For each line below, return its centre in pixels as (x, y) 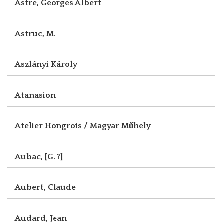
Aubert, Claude (45, 187)
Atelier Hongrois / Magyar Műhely (83, 126)
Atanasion (35, 95)
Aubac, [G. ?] (39, 156)
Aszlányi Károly (46, 64)
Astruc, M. (35, 33)
